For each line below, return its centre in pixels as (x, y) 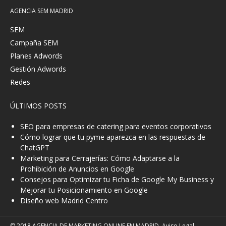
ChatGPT (35, 147)
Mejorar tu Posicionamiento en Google (84, 190)
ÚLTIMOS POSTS (38, 105)
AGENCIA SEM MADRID (42, 11)
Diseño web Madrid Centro (64, 200)
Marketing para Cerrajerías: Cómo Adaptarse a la (100, 158)
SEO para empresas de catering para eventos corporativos (116, 126)
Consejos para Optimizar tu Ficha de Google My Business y (117, 179)
